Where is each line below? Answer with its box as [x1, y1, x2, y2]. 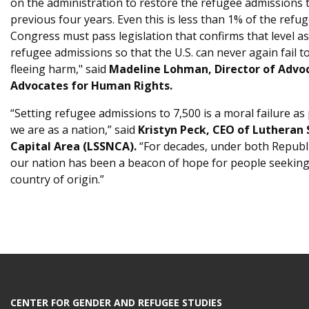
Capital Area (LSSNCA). [10, 139, 137, 154]
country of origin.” [10, 172, 104, 187]
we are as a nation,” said [10, 122, 138, 137]
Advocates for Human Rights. [10, 78, 172, 93]
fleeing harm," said [10, 61, 109, 77]
